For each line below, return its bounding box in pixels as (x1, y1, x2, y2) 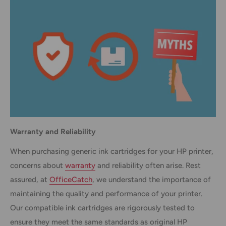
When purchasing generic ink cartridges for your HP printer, (10, 146, 213, 156)
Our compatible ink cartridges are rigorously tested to (10, 203, 195, 212)
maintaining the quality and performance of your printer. (10, 189, 202, 198)
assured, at (10, 175, 49, 184)
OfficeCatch (49, 175, 92, 184)
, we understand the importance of (92, 175, 211, 184)
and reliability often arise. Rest (95, 160, 201, 170)
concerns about (10, 160, 65, 170)
